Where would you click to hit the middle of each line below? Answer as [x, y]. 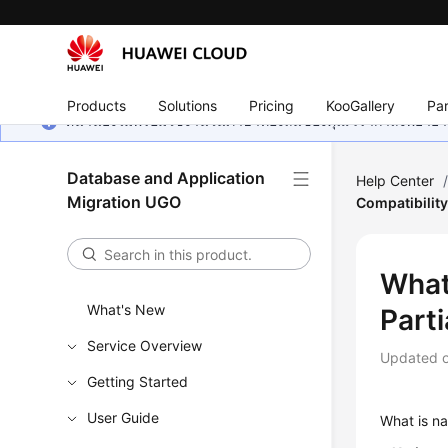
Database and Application [166, 178]
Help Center [395, 180]
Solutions [188, 105]
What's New [126, 309]
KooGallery [361, 105]
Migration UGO [124, 202]
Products [97, 105]
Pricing [272, 105]
